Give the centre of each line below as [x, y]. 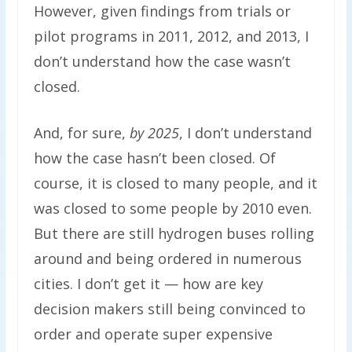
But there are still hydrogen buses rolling [174, 233]
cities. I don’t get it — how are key [148, 283]
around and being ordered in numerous [167, 258]
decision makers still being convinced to [169, 308]
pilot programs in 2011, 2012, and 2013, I [171, 36]
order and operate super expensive [153, 334]
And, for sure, [81, 132]
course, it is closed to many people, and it [175, 183]
